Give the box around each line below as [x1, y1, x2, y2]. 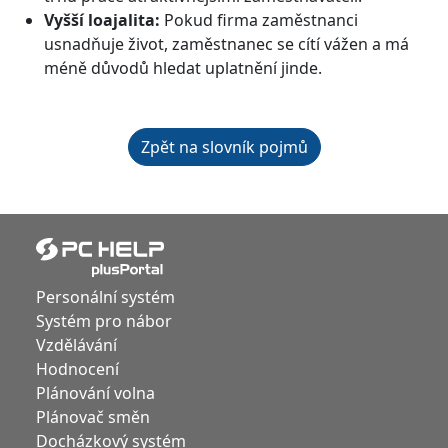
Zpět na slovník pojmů [140, 136, 308, 158]
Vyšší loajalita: [44, 9, 160, 31]
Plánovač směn [36, 405, 150, 428]
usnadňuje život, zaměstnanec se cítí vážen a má [44, 33, 409, 55]
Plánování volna [36, 381, 155, 404]
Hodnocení [36, 357, 119, 380]
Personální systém [36, 285, 175, 308]
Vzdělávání [36, 333, 117, 356]
